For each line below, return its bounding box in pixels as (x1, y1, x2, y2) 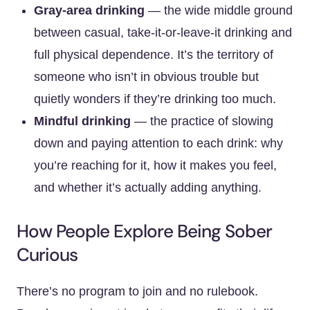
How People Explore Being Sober (17, 219, 272, 243)
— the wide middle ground (145, 3, 293, 17)
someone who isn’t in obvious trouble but (34, 70, 259, 84)
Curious (17, 243, 77, 266)
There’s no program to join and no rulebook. (17, 284, 258, 298)
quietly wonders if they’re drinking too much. (34, 92, 276, 106)
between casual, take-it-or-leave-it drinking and (34, 26, 292, 39)
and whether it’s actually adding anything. (34, 181, 262, 194)
